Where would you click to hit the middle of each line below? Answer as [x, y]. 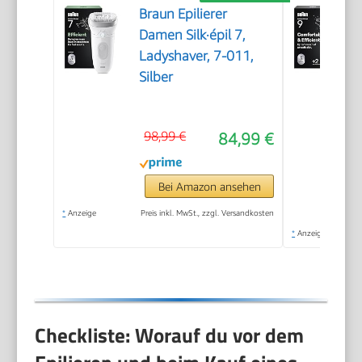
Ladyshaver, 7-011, [197, 56]
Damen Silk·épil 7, [193, 35]
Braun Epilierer [183, 14]
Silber [156, 77]
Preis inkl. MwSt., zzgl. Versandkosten [208, 213]
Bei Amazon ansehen [209, 187]
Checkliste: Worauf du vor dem [170, 335]
